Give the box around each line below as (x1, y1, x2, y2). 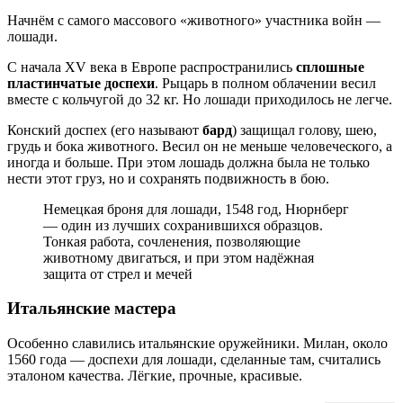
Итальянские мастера (7, 299, 176, 318)
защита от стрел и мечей (43, 265, 193, 282)
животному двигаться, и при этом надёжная (43, 249, 314, 265)
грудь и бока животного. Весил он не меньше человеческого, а (7, 138, 392, 154)
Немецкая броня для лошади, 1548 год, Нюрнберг (43, 201, 349, 217)
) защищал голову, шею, (232, 121, 377, 138)
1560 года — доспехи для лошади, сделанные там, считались (7, 352, 381, 368)
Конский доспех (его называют (7, 121, 202, 138)
